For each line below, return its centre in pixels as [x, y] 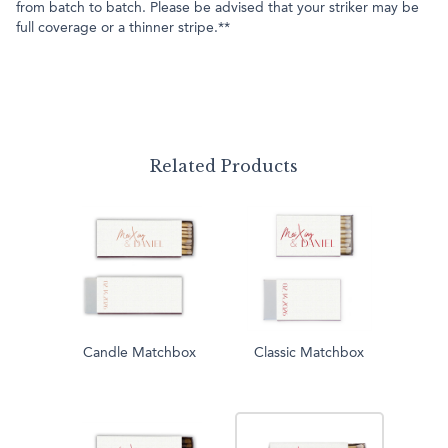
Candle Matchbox [139, 353]
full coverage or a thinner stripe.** [125, 28]
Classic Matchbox [309, 353]
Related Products [224, 166]
